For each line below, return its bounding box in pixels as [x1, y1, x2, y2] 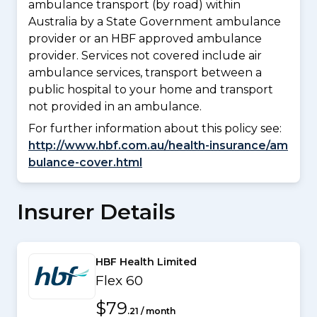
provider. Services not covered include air [28, 49, 262, 63]
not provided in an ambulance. [28, 100, 202, 114]
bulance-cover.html [28, 155, 142, 169]
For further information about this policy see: [28, 121, 282, 135]
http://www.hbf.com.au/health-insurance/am [28, 138, 288, 152]
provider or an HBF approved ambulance [28, 32, 262, 46]
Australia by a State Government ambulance [28, 15, 281, 29]
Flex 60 [96, 272, 143, 289]
